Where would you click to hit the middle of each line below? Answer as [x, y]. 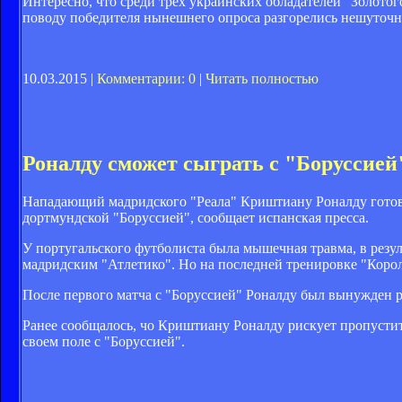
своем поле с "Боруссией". [104, 342]
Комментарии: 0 [146, 79]
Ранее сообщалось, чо [90, 326]
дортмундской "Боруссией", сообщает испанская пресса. [196, 218]
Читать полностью [262, 79]
